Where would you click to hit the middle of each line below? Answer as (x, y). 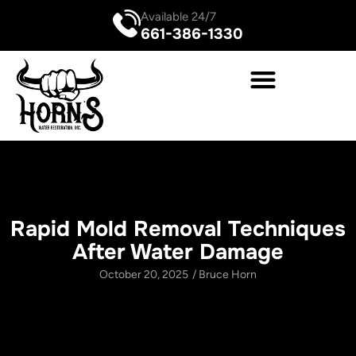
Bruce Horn (226, 274)
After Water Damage (178, 252)
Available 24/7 (178, 17)
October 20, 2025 (144, 274)
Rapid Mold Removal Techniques (178, 228)
